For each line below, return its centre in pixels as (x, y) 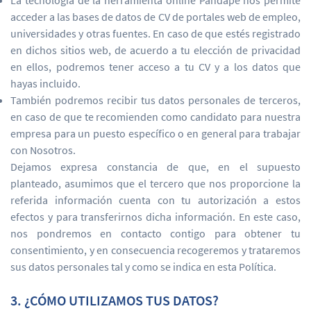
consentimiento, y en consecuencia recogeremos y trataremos (155, 250)
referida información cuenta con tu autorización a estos (155, 200)
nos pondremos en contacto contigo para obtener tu (155, 233)
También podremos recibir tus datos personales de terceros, (155, 100)
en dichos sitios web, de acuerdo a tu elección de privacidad (155, 50)
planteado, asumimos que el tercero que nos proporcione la (155, 183)
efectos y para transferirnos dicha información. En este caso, (155, 217)
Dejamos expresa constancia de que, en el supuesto (155, 167)
